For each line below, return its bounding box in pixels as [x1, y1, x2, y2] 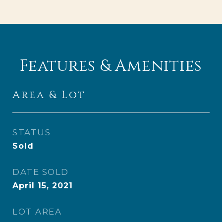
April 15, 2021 [12, 181, 73, 190]
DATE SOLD [12, 167, 69, 177]
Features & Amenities [20, 55, 202, 77]
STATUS [12, 127, 51, 137]
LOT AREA [12, 207, 61, 217]
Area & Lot [12, 88, 86, 102]
